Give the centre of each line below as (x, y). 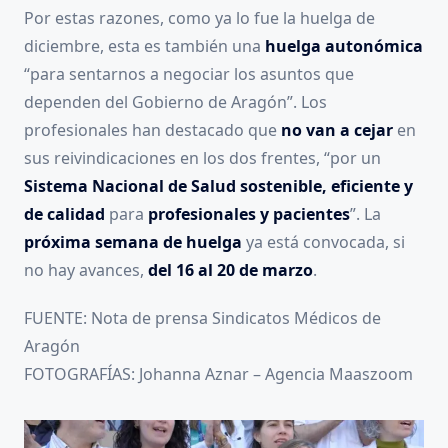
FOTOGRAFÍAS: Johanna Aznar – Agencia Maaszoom (218, 374)
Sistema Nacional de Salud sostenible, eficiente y (218, 186)
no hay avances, (86, 270)
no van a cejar (337, 130)
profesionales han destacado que (152, 130)
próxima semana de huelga (133, 242)
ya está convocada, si (323, 242)
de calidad (64, 214)
